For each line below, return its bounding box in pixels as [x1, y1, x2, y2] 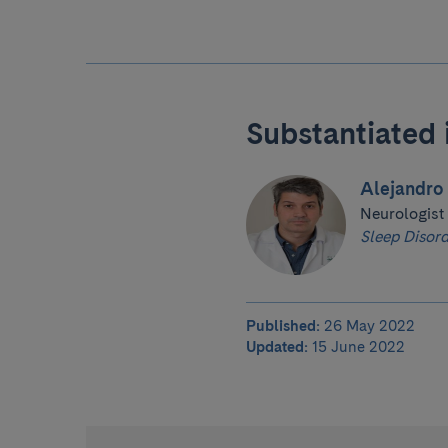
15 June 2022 [308, 338, 405, 357]
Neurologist [359, 203, 444, 223]
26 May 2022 [320, 317, 415, 336]
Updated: [246, 338, 308, 357]
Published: [246, 317, 320, 336]
